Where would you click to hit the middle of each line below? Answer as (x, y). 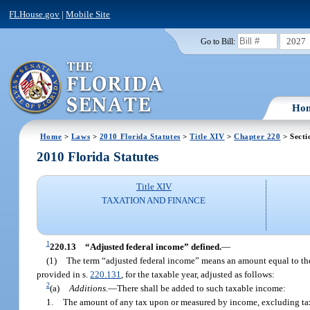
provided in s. (64, 274)
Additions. (89, 288)
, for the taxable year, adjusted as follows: (198, 274)
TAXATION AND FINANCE (154, 201)
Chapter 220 (257, 136)
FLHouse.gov (35, 14)
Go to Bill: (218, 41)
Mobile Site (88, 14)
